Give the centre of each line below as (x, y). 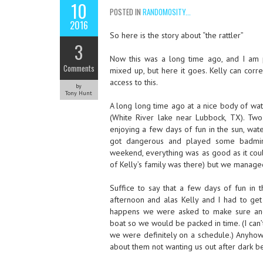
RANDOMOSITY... (166, 12)
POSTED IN (126, 12)
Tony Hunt (79, 93)
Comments (79, 68)
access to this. (134, 82)
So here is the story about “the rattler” (176, 35)
